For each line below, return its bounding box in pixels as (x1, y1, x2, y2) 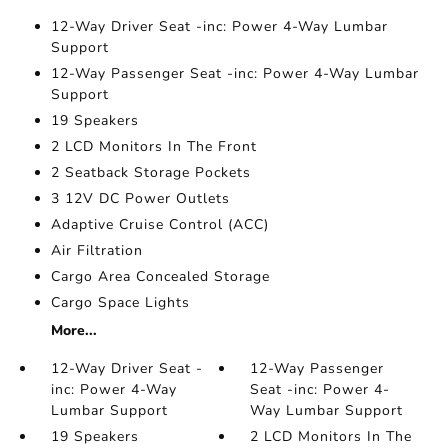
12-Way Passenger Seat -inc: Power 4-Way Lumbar (50, 64, 419, 83)
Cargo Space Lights (50, 293, 190, 312)
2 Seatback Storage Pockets (50, 163, 251, 182)
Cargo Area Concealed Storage (50, 267, 270, 286)
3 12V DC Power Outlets (50, 189, 230, 208)
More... (50, 321, 97, 340)
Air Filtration (50, 241, 143, 260)
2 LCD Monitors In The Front (50, 137, 257, 156)
